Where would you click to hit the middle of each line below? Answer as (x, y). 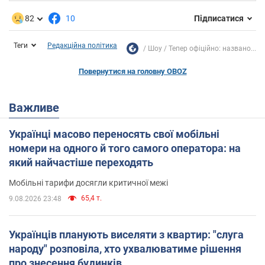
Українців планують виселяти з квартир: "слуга (126, 234)
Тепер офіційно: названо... (212, 48)
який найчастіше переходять (81, 162)
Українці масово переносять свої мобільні (114, 134)
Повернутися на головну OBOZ (132, 71)
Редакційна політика (82, 45)
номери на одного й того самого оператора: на (125, 148)
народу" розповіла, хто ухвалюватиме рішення (125, 248)
